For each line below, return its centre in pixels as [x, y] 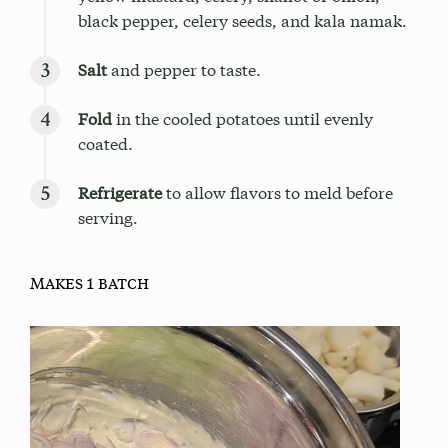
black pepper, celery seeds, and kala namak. [242, 20]
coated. [105, 143]
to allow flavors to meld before [277, 192]
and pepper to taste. [184, 69]
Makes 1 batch [89, 282]
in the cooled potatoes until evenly [242, 118]
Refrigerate [120, 192]
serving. [108, 217]
